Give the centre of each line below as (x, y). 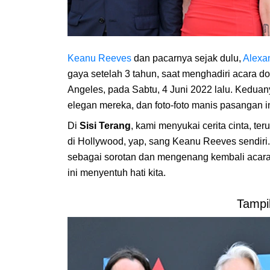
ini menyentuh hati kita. (117, 173)
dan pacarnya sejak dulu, (187, 58)
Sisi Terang (105, 126)
